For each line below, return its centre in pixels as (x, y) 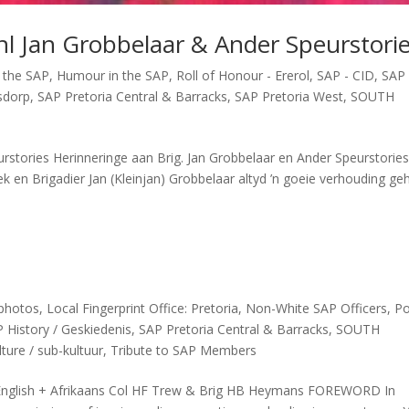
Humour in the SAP (113, 75)
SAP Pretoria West (289, 96)
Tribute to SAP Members (184, 350)
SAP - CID (346, 75)
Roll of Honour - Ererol (243, 75)
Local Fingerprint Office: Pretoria (143, 308)
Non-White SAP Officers (317, 308)
